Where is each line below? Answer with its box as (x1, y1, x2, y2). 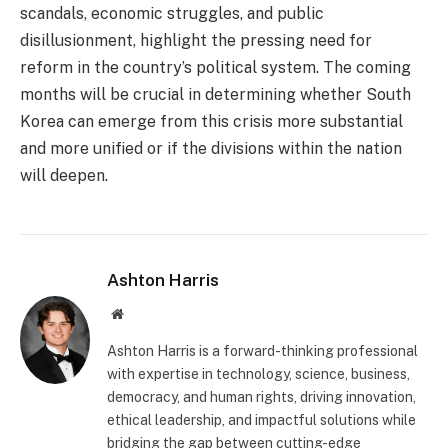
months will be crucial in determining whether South (20, 85, 411, 105)
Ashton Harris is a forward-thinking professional (107, 343, 418, 360)
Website (122, 306, 167, 321)
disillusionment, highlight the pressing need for (20, 31, 372, 51)
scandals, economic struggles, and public (20, 4, 324, 24)
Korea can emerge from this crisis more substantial (20, 112, 403, 132)
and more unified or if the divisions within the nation (20, 139, 402, 159)
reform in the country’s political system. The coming (20, 58, 411, 78)
